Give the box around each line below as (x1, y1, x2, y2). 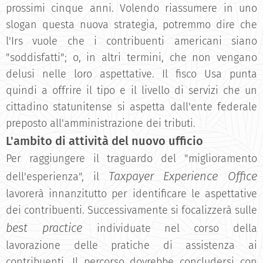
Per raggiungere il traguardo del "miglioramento (6, 152, 257, 165)
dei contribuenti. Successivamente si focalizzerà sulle (6, 204, 257, 217)
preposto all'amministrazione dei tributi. (6, 117, 195, 130)
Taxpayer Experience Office (108, 169, 257, 183)
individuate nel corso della (96, 222, 258, 235)
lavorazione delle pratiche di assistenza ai (6, 239, 257, 252)
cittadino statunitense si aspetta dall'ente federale (6, 100, 257, 113)
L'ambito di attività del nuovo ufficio (6, 134, 203, 148)
